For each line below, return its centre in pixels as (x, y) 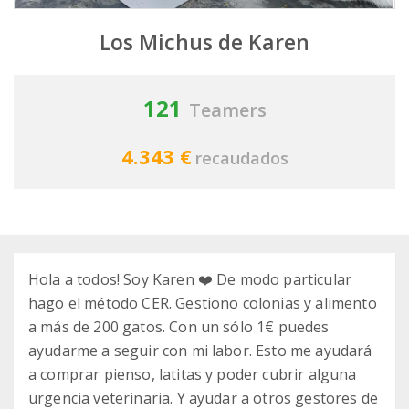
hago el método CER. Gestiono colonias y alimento (203, 304)
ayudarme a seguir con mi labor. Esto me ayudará (200, 351)
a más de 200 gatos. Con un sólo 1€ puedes (179, 327)
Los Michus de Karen (204, 42)
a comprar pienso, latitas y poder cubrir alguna (193, 375)
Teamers (227, 110)
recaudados (241, 158)
